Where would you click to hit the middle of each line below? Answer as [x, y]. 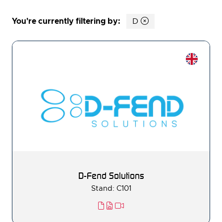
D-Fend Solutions [111, 176]
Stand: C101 [111, 189]
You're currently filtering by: [66, 21]
